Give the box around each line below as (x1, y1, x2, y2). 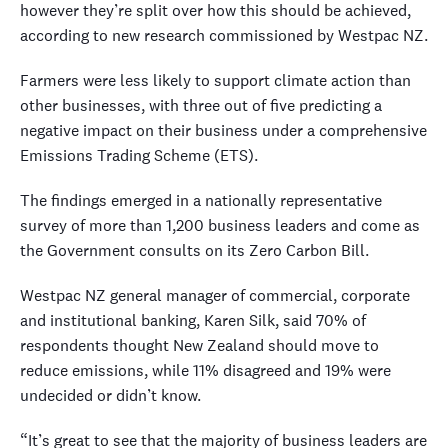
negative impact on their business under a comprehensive (20, 120, 427, 141)
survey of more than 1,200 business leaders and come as (20, 215, 420, 236)
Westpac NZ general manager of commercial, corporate (20, 285, 410, 306)
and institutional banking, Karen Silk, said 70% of (20, 310, 366, 331)
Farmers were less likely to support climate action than (20, 70, 411, 91)
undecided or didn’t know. (20, 385, 201, 406)
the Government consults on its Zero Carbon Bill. (20, 240, 369, 261)
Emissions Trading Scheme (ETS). (20, 145, 258, 166)
